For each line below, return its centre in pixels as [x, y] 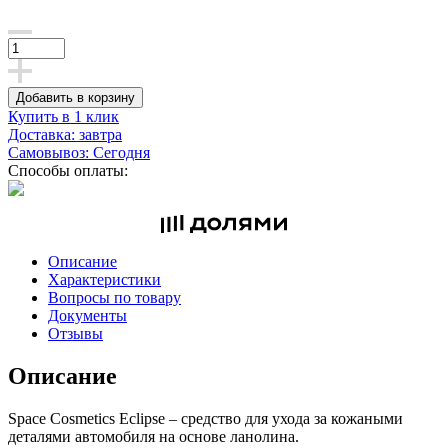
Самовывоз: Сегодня [79, 152]
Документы [87, 315]
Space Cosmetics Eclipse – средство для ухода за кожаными [205, 418]
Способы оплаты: [68, 170]
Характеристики [104, 279]
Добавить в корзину [75, 97]
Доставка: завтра [65, 134]
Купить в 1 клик [63, 116]
